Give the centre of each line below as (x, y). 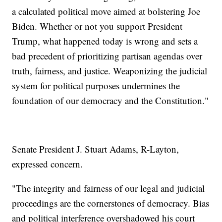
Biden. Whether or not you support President (97, 26)
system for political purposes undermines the (96, 86)
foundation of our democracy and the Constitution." (111, 101)
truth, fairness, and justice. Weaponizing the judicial (110, 71)
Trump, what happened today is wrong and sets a (105, 41)
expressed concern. (48, 164)
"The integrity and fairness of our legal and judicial (109, 188)
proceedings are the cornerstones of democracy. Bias (111, 203)
